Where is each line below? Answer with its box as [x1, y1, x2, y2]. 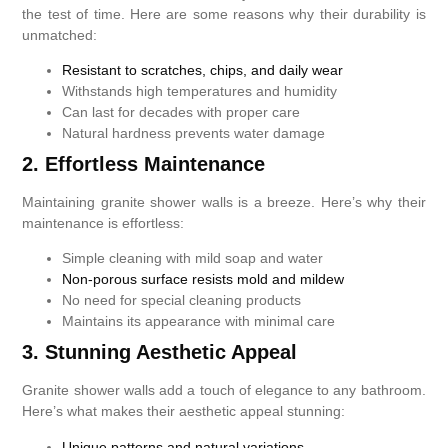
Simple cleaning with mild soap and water [62, 250, 324, 267]
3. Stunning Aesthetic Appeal [22, 341, 298, 364]
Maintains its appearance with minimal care [62, 313, 336, 330]
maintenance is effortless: [22, 214, 185, 231]
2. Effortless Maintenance [22, 152, 266, 175]
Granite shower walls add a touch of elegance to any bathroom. [22, 382, 426, 399]
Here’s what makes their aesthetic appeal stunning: [22, 403, 346, 420]
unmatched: [22, 26, 98, 43]
